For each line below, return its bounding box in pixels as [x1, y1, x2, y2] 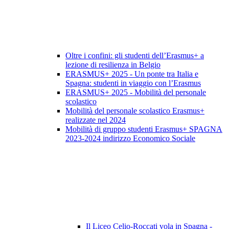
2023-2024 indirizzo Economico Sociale [65, 134, 195, 143]
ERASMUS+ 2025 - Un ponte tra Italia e [65, 70, 198, 79]
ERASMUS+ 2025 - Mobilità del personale [65, 88, 206, 97]
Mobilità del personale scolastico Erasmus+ [65, 106, 204, 116]
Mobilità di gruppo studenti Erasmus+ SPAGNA [65, 125, 222, 134]
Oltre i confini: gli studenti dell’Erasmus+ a [65, 51, 204, 60]
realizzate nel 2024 [65, 116, 126, 125]
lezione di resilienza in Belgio [65, 60, 161, 70]
